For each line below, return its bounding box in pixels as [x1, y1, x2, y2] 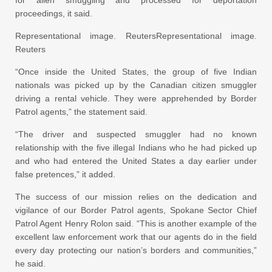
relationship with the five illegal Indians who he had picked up [15, 143, 257, 153]
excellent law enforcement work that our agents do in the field [15, 232, 257, 242]
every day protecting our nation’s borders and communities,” [15, 245, 257, 256]
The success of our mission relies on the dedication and [15, 192, 257, 202]
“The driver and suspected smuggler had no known [15, 129, 257, 140]
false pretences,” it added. [15, 169, 115, 180]
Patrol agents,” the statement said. [15, 107, 148, 117]
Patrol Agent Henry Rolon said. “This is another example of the [15, 219, 257, 229]
